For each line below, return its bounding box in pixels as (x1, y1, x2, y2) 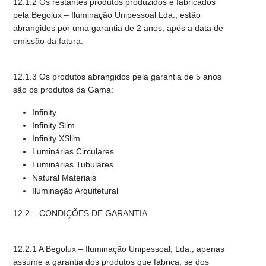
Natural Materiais (32, 172, 96, 182)
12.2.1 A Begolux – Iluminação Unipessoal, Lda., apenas (13, 243, 224, 254)
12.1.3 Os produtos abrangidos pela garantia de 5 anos (13, 71, 221, 81)
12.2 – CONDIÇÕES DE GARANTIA (13, 208, 147, 218)
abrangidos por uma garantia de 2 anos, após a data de (13, 23, 223, 33)
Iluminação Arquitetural (32, 185, 118, 195)
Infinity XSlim (32, 133, 80, 143)
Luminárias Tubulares (32, 159, 113, 169)
